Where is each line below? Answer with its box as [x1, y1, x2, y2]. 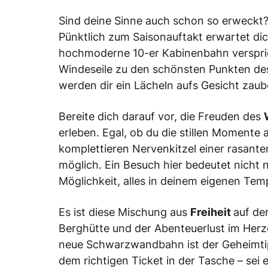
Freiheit [190, 206, 233, 219]
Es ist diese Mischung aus [59, 206, 190, 219]
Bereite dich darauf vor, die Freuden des [59, 110, 264, 123]
